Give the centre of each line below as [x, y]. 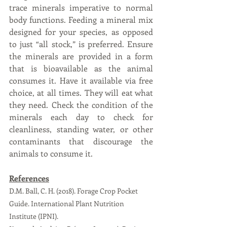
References [29, 178]
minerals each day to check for [81, 117]
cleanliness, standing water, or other [81, 129]
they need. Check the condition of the [81, 104]
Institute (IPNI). [34, 216]
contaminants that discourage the [81, 141]
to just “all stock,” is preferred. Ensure [81, 44]
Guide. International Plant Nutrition [67, 203]
